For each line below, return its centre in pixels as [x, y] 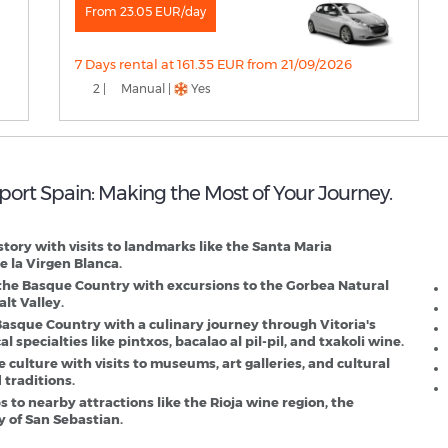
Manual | [145, 89]
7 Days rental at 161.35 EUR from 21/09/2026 [213, 64]
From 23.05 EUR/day [145, 12]
